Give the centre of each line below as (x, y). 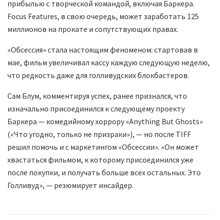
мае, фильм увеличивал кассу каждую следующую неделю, (109, 63)
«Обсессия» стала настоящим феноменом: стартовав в (103, 50)
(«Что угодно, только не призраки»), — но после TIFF (99, 134)
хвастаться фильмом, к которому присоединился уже (100, 160)
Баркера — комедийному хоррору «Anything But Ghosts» (105, 122)
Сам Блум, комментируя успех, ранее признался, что (97, 96)
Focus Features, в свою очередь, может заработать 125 (103, 16)
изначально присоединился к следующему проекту (96, 109)
